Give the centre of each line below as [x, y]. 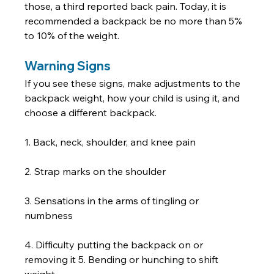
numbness [50, 216]
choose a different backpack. [93, 113]
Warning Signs [68, 66]
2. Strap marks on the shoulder [97, 172]
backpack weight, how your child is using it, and [134, 98]
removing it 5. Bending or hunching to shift [123, 260]
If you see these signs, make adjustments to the [134, 83]
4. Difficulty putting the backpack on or [115, 245]
